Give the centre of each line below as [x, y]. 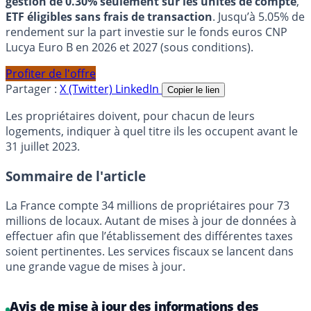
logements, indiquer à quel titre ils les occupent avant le [152, 132]
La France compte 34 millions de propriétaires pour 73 [148, 205]
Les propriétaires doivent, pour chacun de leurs [130, 116]
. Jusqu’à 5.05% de [259, 17]
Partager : [31, 89]
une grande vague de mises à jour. [95, 266]
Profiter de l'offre [51, 74]
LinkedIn [138, 89]
